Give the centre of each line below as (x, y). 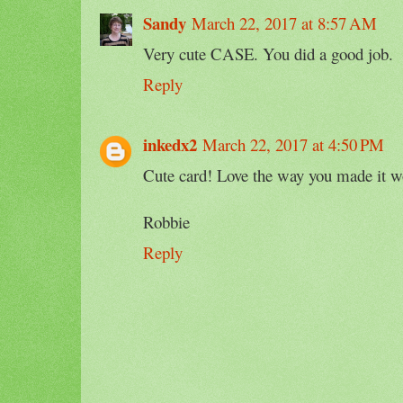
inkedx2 (170, 144)
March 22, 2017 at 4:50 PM (293, 144)
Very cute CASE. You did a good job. (268, 53)
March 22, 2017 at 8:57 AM (284, 22)
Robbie (166, 221)
